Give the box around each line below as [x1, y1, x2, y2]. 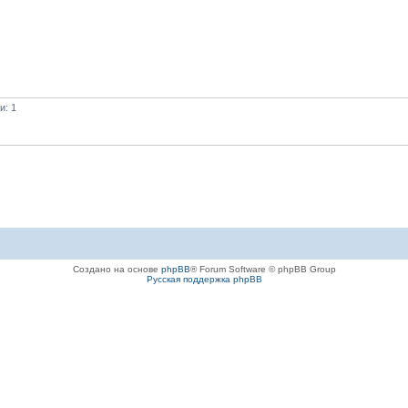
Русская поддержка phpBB [146, 273, 262, 284]
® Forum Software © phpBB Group [189, 263, 336, 274]
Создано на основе [72, 263, 161, 274]
